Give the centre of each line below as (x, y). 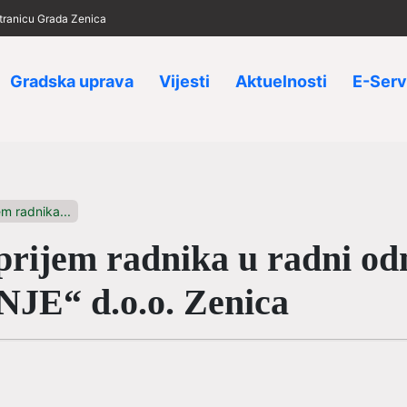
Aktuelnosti (281, 81)
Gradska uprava (72, 81)
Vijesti (184, 81)
